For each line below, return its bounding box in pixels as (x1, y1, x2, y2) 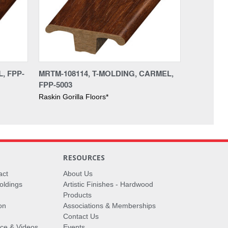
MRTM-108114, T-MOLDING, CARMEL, (39, 67, 174, 79)
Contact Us (63, 212, 99, 220)
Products (63, 190, 92, 199)
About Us (63, 169, 93, 178)
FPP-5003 (39, 78, 72, 90)
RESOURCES (63, 152, 105, 162)
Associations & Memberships (63, 201, 156, 210)
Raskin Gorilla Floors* (39, 92, 108, 101)
